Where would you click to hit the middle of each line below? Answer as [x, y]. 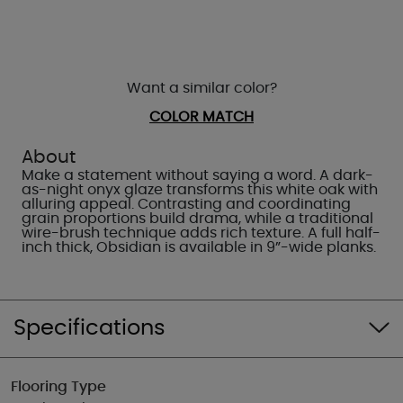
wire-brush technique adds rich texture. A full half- [201, 233]
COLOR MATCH [201, 117]
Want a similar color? [201, 88]
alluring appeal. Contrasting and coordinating [186, 204]
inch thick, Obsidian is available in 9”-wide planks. [199, 247]
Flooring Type [58, 387]
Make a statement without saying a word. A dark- [197, 175]
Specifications [90, 328]
